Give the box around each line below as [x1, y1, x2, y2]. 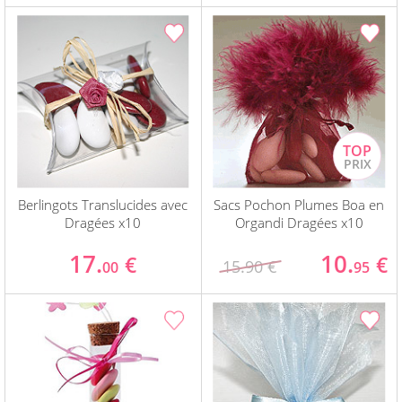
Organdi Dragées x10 [234, 214, 363, 232]
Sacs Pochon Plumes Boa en [214, 196, 385, 214]
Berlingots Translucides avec [18, 196, 188, 214]
